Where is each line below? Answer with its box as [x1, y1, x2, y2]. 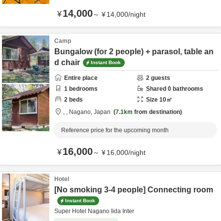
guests [149, 74, 170, 81]
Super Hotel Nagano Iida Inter [54, 208, 134, 215]
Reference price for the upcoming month [61, 127, 169, 134]
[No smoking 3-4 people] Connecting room [54, 185, 213, 194]
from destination [133, 109, 180, 115]
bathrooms [171, 85, 203, 92]
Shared [146, 85, 168, 92]
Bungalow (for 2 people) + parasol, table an [54, 47, 214, 56]
